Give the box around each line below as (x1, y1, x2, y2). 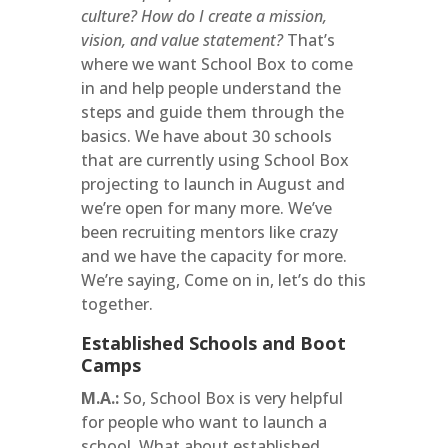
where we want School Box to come (80, 53, 353, 75)
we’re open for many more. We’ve (80, 197, 332, 219)
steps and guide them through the (80, 101, 344, 123)
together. (80, 293, 153, 315)
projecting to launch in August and (80, 173, 345, 195)
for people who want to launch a (80, 411, 327, 433)
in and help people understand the (80, 77, 341, 99)
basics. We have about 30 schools (80, 125, 332, 147)
